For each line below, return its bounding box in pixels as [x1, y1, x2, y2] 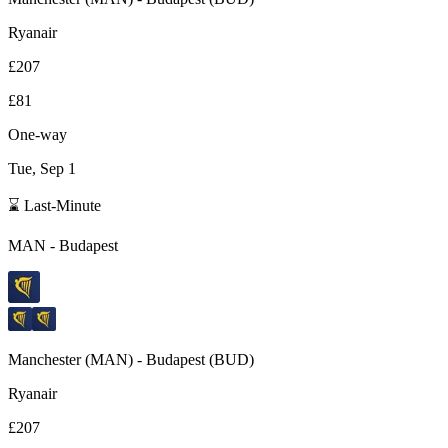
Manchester [8, 350, 81, 368]
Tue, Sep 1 [8, 159, 76, 177]
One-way [8, 125, 67, 143]
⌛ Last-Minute [8, 196, 101, 214]
